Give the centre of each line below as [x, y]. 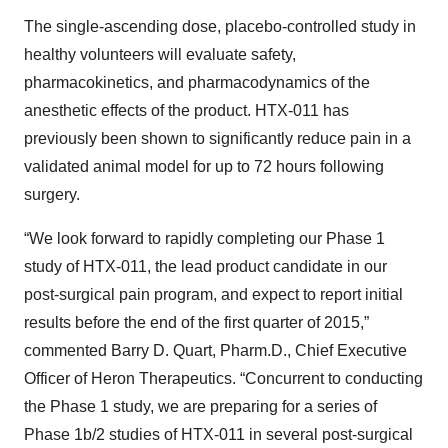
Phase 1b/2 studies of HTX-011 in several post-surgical [218, 435]
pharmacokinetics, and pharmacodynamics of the [197, 83]
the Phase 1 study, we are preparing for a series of [200, 407]
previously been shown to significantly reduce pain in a [217, 139]
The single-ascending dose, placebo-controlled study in [220, 27]
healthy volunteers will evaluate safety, [160, 55]
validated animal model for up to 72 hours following [204, 167]
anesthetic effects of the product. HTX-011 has [186, 111]
